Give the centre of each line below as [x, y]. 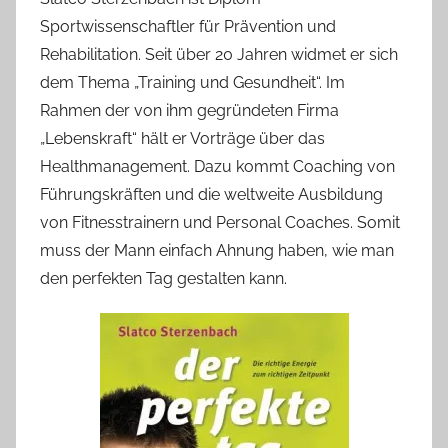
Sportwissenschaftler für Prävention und [188, 26]
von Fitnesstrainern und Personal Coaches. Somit [220, 222]
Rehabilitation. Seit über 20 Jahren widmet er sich [219, 54]
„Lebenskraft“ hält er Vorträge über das [182, 138]
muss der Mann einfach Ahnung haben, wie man [217, 250]
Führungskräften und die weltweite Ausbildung [211, 194]
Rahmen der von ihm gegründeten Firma [189, 110]
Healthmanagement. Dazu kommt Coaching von [217, 166]
